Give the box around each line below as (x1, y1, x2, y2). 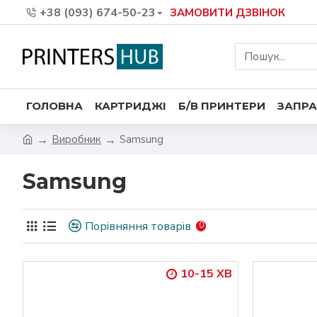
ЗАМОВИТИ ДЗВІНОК (170, 5, 285, 20)
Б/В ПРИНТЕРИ (178, 99, 265, 113)
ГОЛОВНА (26, 99, 83, 113)
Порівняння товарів (85, 218, 191, 234)
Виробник (52, 132, 101, 146)
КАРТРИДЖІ (95, 99, 166, 113)
